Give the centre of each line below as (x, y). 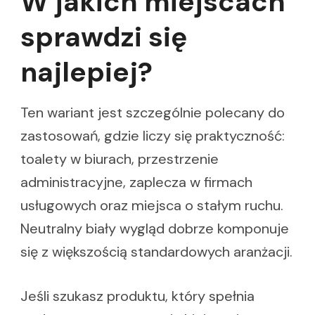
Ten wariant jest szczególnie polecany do (153, 112)
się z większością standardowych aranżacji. (156, 251)
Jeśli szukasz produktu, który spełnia (137, 296)
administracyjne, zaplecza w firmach (136, 182)
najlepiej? (86, 72)
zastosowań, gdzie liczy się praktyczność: (153, 135)
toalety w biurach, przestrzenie (120, 159)
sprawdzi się (104, 37)
